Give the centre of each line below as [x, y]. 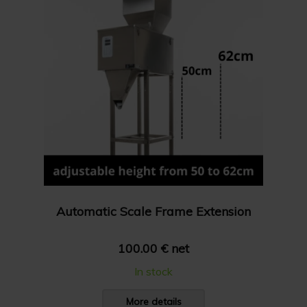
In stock [153, 271]
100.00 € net [153, 248]
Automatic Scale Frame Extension [153, 211]
